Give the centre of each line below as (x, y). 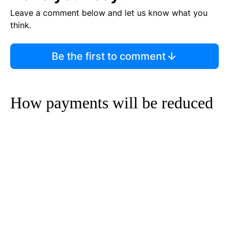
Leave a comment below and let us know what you (109, 13)
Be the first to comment (108, 56)
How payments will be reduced (112, 102)
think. (21, 25)
